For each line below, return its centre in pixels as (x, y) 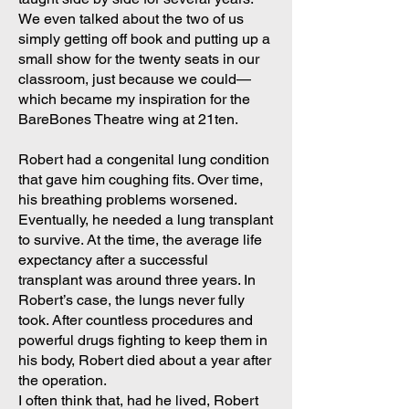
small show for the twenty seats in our (139, 59)
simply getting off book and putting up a (144, 39)
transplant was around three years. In (137, 280)
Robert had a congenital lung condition (144, 159)
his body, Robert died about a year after (145, 360)
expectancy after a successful (113, 260)
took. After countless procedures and (136, 320)
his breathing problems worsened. (127, 199)
